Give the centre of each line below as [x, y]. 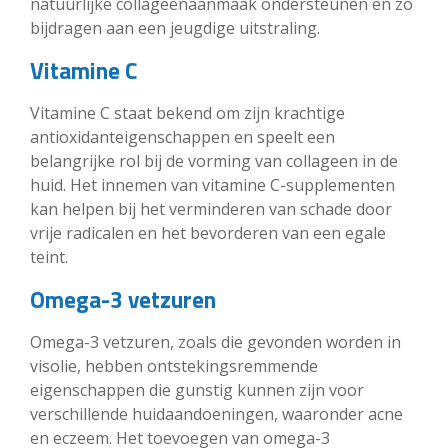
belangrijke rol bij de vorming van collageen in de [214, 160]
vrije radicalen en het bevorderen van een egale [208, 232]
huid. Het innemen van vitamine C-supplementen [212, 184]
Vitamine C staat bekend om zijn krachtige [187, 112]
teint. [49, 256]
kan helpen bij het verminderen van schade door [211, 208]
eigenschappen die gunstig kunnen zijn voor [197, 389]
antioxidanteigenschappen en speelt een [182, 136]
